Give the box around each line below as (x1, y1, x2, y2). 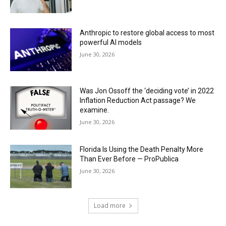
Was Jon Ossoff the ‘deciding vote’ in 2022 (80, 87, 214, 95)
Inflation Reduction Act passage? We (80, 96, 196, 105)
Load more (93, 201, 126, 210)
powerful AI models (80, 38, 142, 46)
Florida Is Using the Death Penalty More (80, 145, 204, 154)
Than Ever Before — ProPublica (80, 155, 179, 163)
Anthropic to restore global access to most (80, 28, 215, 37)
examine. (80, 106, 109, 115)
